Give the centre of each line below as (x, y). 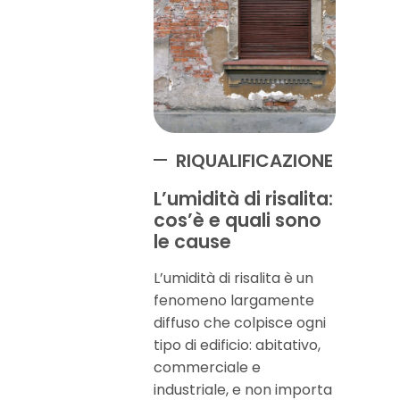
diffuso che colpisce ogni (240, 323)
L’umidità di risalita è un (233, 278)
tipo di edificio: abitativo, (237, 345)
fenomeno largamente (234, 300)
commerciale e (207, 367)
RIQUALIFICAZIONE (254, 161)
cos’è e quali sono (237, 220)
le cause (192, 242)
